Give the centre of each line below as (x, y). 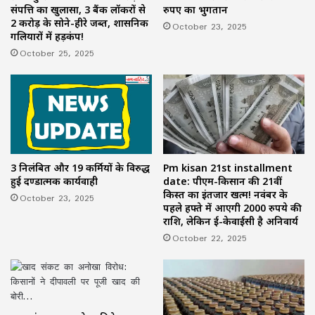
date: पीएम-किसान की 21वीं (223, 181)
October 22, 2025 (210, 238)
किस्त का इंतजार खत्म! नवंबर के (225, 195)
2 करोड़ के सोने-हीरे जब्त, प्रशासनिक (79, 22)
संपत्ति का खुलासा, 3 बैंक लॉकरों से (78, 9)
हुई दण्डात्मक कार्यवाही (54, 181)
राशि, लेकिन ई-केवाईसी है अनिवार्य (231, 221)
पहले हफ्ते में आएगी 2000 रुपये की (232, 208)
